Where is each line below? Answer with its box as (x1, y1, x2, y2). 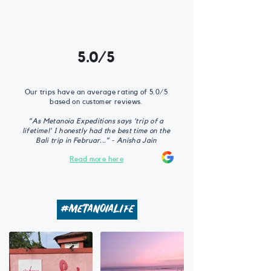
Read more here (69, 155, 124, 163)
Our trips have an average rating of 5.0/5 (25, 88, 168, 96)
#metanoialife (56, 200, 137, 220)
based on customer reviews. (50, 98, 143, 105)
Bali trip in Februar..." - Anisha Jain (36, 137, 157, 144)
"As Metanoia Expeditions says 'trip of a (28, 117, 164, 125)
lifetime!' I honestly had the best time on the (22, 127, 171, 134)
